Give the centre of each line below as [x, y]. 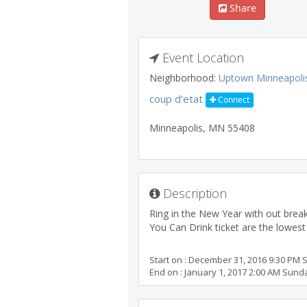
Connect [233, 99]
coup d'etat [176, 99]
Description [193, 193]
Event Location [201, 58]
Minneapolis [176, 127]
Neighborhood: [184, 78]
